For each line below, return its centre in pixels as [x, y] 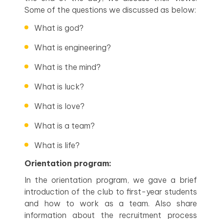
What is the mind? [67, 67]
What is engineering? [73, 47]
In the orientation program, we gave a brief [111, 180]
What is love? [59, 106]
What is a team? [65, 125]
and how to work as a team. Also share [111, 203]
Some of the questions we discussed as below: [110, 10]
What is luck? [59, 86]
